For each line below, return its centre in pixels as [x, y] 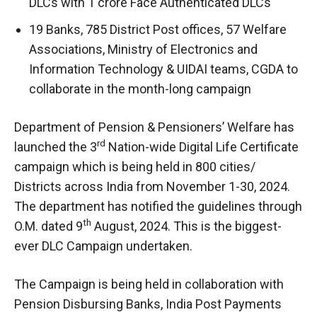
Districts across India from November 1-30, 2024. [152, 186]
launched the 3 [56, 146]
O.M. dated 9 [48, 226]
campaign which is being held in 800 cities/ [135, 166]
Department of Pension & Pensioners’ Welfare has [154, 127]
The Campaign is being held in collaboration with [149, 284]
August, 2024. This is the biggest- [186, 226]
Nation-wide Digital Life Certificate [202, 146]
